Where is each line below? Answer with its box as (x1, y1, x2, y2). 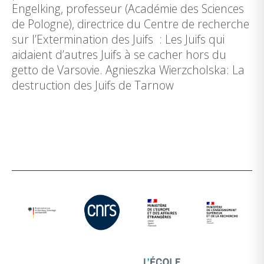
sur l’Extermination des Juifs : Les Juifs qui (12, 31, 225, 47)
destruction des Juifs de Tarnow (12, 77, 174, 93)
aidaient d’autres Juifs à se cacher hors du (12, 47, 226, 62)
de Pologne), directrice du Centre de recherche (12, 16, 249, 32)
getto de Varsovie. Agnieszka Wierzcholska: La (12, 62, 245, 78)
